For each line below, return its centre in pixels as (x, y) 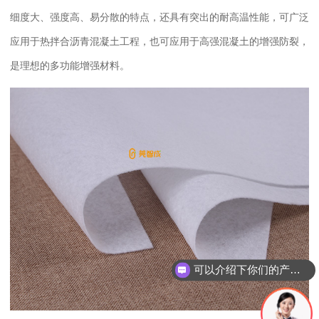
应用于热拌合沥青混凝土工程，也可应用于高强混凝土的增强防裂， (159, 41)
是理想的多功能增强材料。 (70, 66)
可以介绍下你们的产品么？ (295, 270)
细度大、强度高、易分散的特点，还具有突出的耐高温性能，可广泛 (159, 17)
